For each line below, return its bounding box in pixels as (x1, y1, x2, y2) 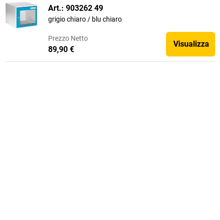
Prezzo (48, 34, 69, 42)
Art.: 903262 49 (48, 3, 103, 13)
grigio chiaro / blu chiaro (48, 15, 122, 23)
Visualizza (173, 39, 209, 49)
